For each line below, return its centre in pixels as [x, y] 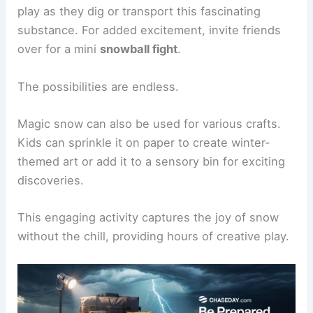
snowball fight [139, 49]
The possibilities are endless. [99, 86]
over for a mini [59, 49]
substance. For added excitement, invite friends [150, 30]
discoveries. [51, 180]
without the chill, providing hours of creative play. [154, 236]
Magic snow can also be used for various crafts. [150, 123]
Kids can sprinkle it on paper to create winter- [144, 142]
